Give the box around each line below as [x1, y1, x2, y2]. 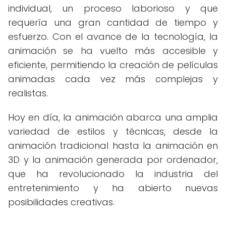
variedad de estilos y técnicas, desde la [8, 125, 218, 138]
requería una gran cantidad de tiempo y [8, 16, 218, 29]
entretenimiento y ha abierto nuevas [8, 182, 218, 194]
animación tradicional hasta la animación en [8, 139, 218, 152]
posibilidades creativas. [8, 196, 115, 208]
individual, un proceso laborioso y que [8, 2, 218, 15]
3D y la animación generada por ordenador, [8, 153, 218, 166]
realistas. [8, 87, 48, 99]
